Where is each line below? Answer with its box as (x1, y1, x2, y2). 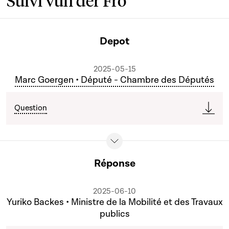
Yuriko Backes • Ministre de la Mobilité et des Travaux (6, 196, 223, 208)
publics (99, 208, 130, 220)
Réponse (94, 156, 135, 170)
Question (14, 103, 47, 113)
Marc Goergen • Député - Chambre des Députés (15, 74, 214, 86)
